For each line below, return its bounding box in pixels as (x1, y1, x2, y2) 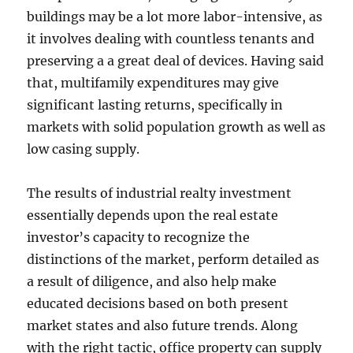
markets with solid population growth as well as (27, 119, 326, 135)
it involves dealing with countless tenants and (27, 31, 315, 46)
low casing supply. (27, 141, 140, 157)
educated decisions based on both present (27, 295, 289, 311)
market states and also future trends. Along (27, 318, 299, 333)
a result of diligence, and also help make (27, 273, 277, 289)
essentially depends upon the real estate (27, 207, 279, 223)
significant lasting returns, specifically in (27, 97, 284, 113)
